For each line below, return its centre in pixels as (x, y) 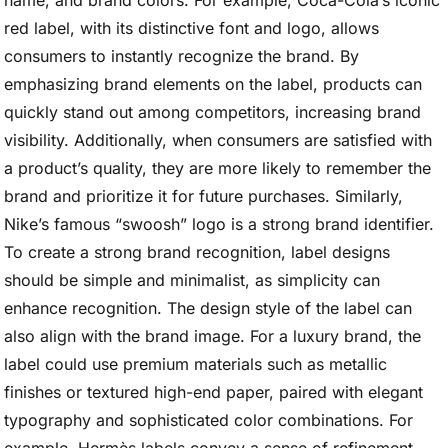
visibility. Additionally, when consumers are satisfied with (218, 140)
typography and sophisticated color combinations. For (208, 420)
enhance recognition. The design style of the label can (208, 308)
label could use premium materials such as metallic (195, 364)
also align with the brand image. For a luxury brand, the (212, 336)
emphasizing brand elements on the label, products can (213, 84)
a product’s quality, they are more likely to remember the (217, 168)
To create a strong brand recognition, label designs (197, 252)
